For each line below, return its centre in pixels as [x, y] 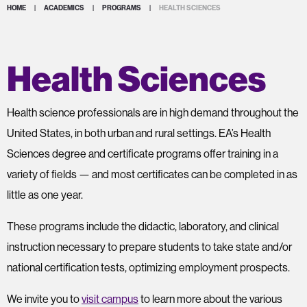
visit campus [110, 299]
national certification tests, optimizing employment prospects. [148, 267]
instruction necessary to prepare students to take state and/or [149, 247]
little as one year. [45, 195]
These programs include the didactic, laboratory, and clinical [143, 226]
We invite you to [44, 299]
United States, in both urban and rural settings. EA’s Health [139, 133]
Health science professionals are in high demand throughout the [153, 112]
